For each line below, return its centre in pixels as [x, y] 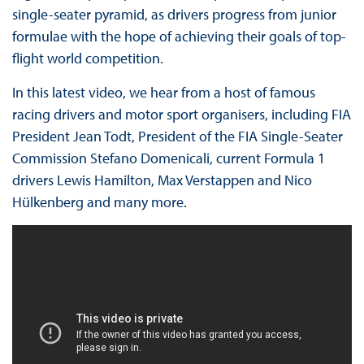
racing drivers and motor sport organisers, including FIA [181, 114]
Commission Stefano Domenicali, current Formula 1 [168, 158]
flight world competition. [87, 58]
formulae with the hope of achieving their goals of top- [179, 36]
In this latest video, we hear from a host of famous [163, 92]
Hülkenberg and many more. [99, 201]
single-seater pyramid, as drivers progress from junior [174, 14]
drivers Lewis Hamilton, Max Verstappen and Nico [162, 180]
